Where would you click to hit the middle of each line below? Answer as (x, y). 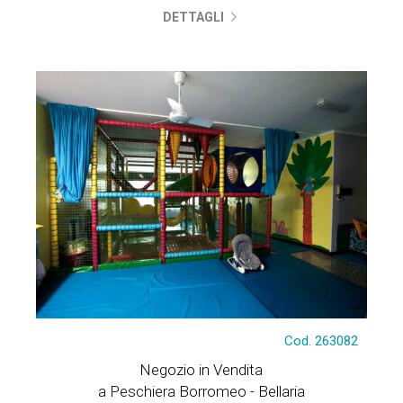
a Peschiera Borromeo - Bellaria (201, 391)
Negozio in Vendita (201, 370)
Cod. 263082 (322, 341)
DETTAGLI (195, 17)
